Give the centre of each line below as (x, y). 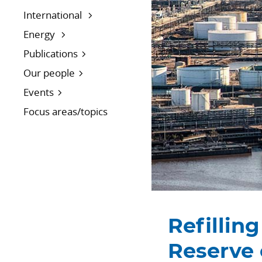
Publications (51, 54)
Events (39, 92)
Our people (49, 73)
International (54, 15)
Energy (40, 35)
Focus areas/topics (65, 112)
